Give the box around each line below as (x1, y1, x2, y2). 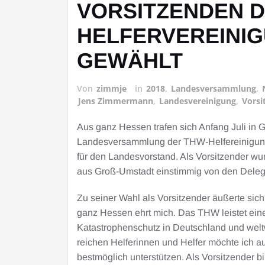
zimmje (96, 83, 127, 95)
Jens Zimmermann (78, 95, 153, 107)
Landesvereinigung (159, 95, 236, 107)
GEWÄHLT (77, 49, 183, 73)
